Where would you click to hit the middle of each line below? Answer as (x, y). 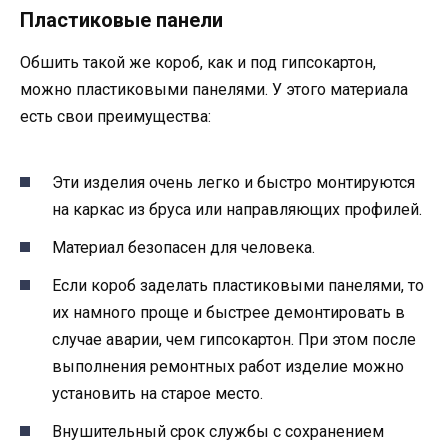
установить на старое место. (157, 393)
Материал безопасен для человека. (183, 247)
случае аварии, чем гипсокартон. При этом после (234, 339)
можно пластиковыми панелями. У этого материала (214, 90)
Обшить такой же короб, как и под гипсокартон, (198, 63)
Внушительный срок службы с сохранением (218, 432)
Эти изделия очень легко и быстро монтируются (233, 182)
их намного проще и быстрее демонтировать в (228, 312)
